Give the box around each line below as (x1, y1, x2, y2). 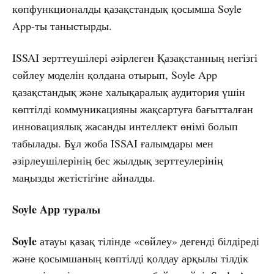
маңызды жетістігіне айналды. (12, 170, 155, 185)
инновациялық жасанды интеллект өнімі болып (12, 119, 238, 134)
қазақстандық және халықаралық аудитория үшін (12, 84, 245, 100)
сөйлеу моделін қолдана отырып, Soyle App (12, 67, 217, 83)
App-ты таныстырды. (12, 18, 112, 34)
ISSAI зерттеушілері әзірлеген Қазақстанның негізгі (12, 50, 257, 65)
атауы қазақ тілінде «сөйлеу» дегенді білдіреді (37, 234, 259, 249)
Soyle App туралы (12, 201, 100, 218)
